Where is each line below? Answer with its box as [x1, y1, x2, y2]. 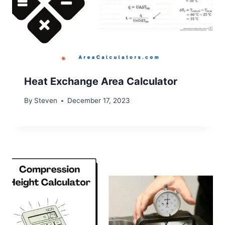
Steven [34, 96, 58, 105]
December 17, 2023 [67, 96, 131, 105]
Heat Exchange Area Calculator [24, 75, 177, 87]
